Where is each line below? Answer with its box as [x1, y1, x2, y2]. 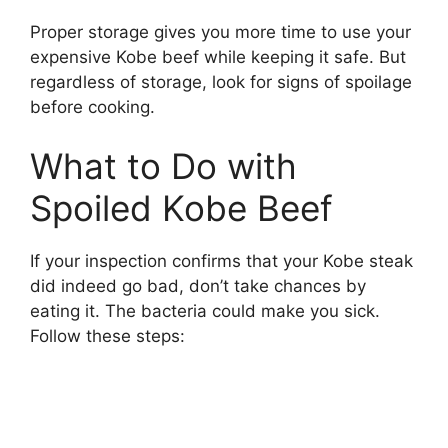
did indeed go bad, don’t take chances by [30, 276, 366, 297]
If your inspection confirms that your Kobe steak [30, 251, 413, 272]
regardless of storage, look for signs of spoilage [30, 71, 412, 92]
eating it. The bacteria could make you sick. [30, 301, 380, 322]
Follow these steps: [30, 326, 185, 347]
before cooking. [30, 96, 155, 117]
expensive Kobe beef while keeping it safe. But [30, 46, 406, 67]
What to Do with [30, 145, 297, 188]
